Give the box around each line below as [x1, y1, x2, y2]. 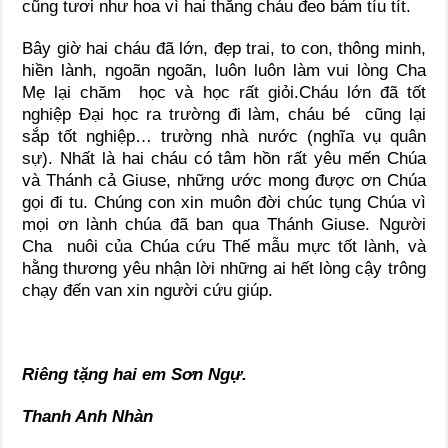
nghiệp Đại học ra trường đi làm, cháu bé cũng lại [22, 105, 426, 125]
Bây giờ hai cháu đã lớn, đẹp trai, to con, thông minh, [22, 39, 426, 59]
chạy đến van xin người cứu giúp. [22, 281, 274, 301]
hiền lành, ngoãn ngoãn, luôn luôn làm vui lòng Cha [22, 61, 426, 81]
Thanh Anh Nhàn [22, 407, 154, 427]
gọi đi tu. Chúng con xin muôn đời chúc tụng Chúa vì [22, 193, 426, 213]
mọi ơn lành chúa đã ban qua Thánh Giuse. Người [22, 215, 426, 235]
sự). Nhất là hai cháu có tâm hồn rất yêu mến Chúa [22, 149, 426, 169]
